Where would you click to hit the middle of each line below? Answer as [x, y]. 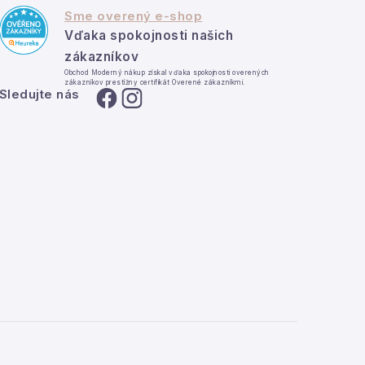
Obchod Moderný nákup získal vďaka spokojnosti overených [167, 73]
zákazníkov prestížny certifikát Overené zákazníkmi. [155, 82]
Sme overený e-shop [134, 16]
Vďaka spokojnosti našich [149, 35]
